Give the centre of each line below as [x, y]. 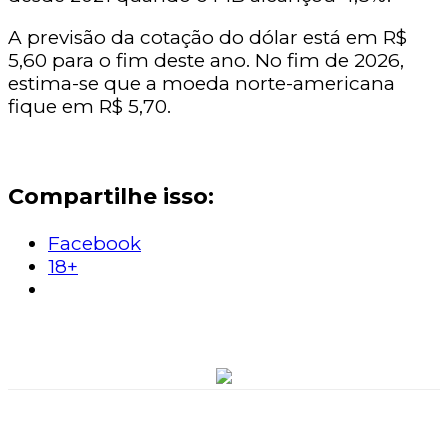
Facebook [94, 244]
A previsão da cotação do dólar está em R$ [207, 37]
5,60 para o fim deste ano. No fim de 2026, [206, 60]
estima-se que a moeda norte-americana [201, 83]
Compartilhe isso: [111, 196]
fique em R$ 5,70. [89, 106]
